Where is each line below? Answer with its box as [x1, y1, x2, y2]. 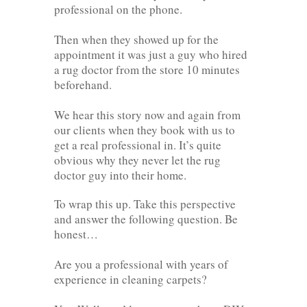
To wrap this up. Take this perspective [54, 195, 236, 212]
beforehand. [54, 76, 112, 93]
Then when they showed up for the [54, 31, 219, 47]
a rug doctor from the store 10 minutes [54, 61, 240, 77]
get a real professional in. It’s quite [54, 136, 221, 153]
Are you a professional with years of [54, 256, 228, 272]
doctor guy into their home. [54, 167, 186, 183]
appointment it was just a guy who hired [54, 46, 247, 62]
